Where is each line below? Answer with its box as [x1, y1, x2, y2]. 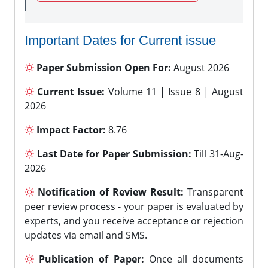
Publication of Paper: [34, 252, 144, 266]
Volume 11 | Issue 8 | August [105, 85, 244, 98]
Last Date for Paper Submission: [34, 147, 191, 160]
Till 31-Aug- [191, 147, 244, 160]
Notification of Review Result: [34, 185, 184, 199]
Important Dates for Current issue [25, 33, 216, 48]
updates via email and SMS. [25, 229, 147, 242]
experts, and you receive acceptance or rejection [25, 214, 243, 227]
